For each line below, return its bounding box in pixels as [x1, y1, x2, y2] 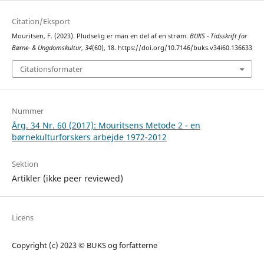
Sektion [11, 158, 38, 169]
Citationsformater [19, 63, 82, 74]
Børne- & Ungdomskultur [11, 44, 81, 52]
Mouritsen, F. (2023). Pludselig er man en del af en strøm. [11, 32, 190, 41]
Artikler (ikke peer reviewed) [11, 172, 123, 184]
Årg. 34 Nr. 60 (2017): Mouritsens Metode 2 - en [11, 119, 200, 131]
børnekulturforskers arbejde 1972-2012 [11, 131, 167, 143]
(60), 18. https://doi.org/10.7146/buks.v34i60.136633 [91, 44, 252, 52]
